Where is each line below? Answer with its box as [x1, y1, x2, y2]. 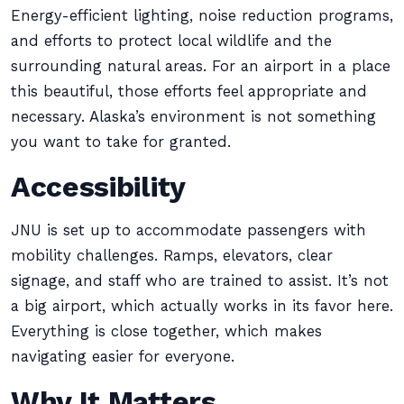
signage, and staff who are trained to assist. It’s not [11, 272, 389, 289]
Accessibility [11, 170, 186, 204]
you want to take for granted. [11, 133, 231, 151]
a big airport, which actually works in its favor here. [11, 298, 393, 315]
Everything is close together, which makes [11, 323, 322, 340]
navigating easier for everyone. [11, 348, 234, 365]
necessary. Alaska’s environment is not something [11, 108, 376, 125]
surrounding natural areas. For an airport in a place [11, 58, 390, 75]
